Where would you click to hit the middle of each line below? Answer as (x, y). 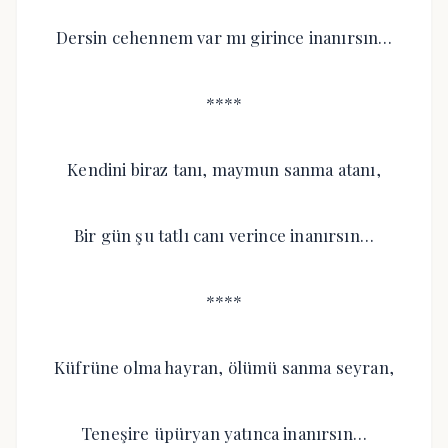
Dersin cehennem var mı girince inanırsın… (224, 37)
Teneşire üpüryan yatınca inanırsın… (224, 433)
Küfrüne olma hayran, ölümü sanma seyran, (224, 367)
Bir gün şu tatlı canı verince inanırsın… (224, 235)
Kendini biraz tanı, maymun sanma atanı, (224, 169)
